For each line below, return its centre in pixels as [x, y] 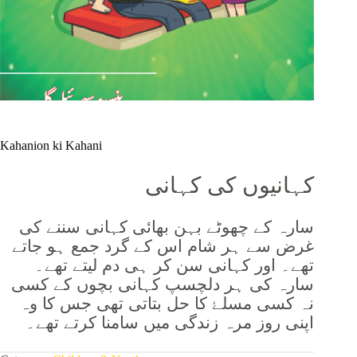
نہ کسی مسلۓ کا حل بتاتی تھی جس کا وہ [167, 303]
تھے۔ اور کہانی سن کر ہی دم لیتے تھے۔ [175, 265]
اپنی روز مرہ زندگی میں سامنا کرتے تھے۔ [170, 322]
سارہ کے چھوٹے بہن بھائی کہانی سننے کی [167, 226]
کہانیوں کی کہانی [230, 185]
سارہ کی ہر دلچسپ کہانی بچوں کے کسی [163, 284]
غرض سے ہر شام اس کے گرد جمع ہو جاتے [163, 245]
